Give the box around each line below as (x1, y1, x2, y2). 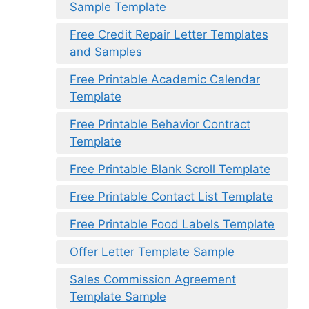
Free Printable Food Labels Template (70, 217, 275, 231)
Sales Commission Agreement (70, 272, 236, 286)
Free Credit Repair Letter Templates (70, 27, 268, 41)
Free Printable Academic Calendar (70, 72, 260, 86)
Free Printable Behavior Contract (70, 117, 250, 131)
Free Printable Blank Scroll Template (70, 161, 270, 176)
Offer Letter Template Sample (70, 244, 235, 259)
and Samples (70, 44, 142, 59)
